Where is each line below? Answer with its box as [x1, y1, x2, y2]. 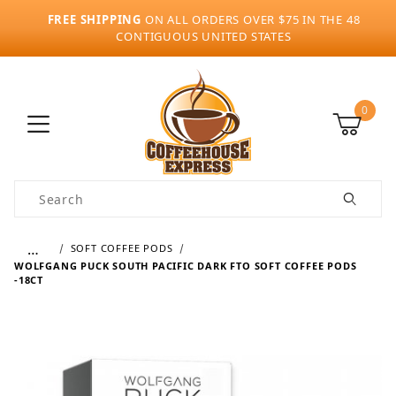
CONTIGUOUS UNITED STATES [116, 28, 292, 44]
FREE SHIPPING [47, 11, 141, 27]
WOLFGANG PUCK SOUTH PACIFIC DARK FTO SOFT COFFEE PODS [14, 259, 357, 272]
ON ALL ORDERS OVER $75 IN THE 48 [141, 11, 361, 27]
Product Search [15, 182, 116, 199]
